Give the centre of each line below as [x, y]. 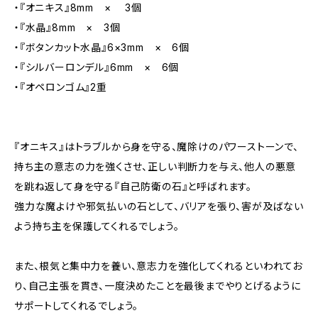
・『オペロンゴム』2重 [61, 87]
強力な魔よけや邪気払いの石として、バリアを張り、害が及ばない [159, 206]
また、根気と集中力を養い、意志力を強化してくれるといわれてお [159, 266]
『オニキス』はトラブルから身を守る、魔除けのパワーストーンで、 [157, 147]
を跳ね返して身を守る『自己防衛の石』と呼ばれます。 [133, 186]
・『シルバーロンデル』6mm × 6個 [97, 67]
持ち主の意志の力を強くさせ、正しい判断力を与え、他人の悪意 [155, 166]
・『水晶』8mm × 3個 [67, 27]
